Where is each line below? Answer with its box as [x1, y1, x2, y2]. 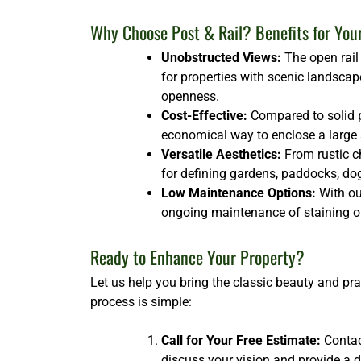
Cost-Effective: [161, 108, 247, 124]
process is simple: [90, 294, 192, 310]
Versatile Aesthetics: [161, 147, 281, 163]
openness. [161, 89, 219, 105]
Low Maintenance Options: [161, 185, 316, 201]
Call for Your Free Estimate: [161, 333, 321, 349]
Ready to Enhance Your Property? [90, 244, 305, 271]
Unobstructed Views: [161, 50, 281, 66]
